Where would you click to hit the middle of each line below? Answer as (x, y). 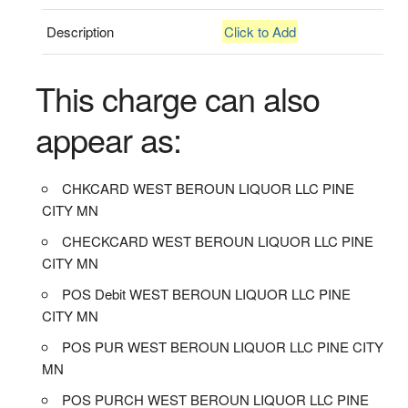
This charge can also (177, 97)
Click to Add (260, 31)
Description (81, 31)
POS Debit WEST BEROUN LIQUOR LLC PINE (207, 293)
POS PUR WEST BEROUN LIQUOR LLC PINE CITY (223, 346)
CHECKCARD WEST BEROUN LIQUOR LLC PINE (218, 240)
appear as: (108, 138)
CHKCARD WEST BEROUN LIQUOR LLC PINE (209, 188)
